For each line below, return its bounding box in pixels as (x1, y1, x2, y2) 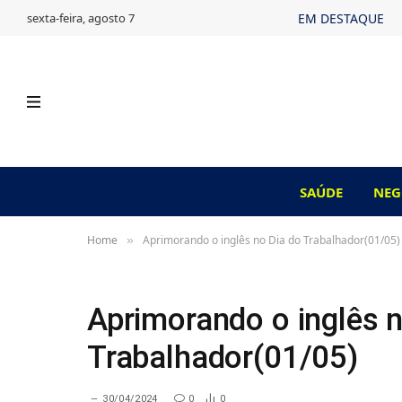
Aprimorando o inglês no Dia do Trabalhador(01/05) (143, 232, 400, 248)
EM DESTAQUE (298, 9, 384, 27)
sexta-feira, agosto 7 (27, 9, 135, 26)
